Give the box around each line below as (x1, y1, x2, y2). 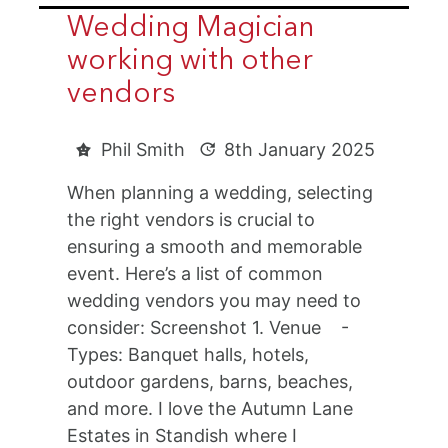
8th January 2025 (224, 139, 376, 161)
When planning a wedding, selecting (67, 182, 374, 204)
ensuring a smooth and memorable (67, 236, 363, 258)
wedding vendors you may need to (67, 290, 362, 312)
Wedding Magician (67, 15, 315, 44)
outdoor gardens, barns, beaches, (67, 371, 354, 393)
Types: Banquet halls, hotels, (67, 344, 310, 366)
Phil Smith (101, 139, 191, 161)
